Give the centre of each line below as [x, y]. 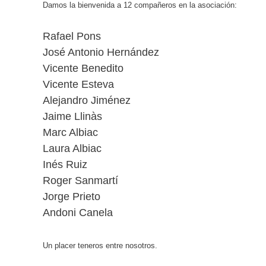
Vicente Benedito [83, 69]
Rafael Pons [72, 37]
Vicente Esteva [78, 85]
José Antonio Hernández [101, 53]
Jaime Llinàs [72, 117]
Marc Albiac [70, 133]
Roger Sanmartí [80, 181]
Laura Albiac [72, 149]
